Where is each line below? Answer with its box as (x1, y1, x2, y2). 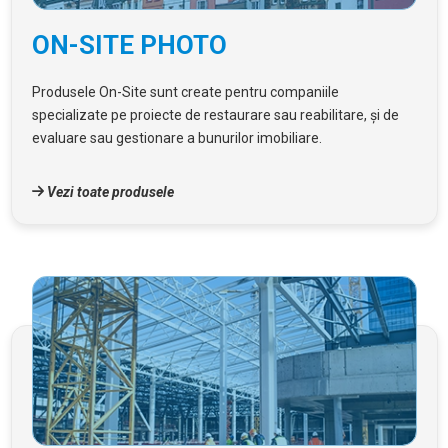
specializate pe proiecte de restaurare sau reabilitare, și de (31, 106, 399, 123)
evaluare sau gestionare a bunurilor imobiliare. (31, 129, 322, 146)
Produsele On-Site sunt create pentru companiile (31, 83, 339, 100)
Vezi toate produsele (43, 183, 174, 200)
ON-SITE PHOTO (31, 29, 227, 60)
